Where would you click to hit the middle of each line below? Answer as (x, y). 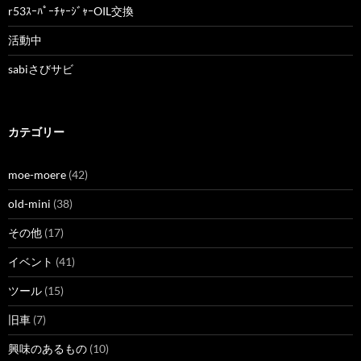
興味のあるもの (48, 349)
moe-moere (37, 175)
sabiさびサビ (41, 69)
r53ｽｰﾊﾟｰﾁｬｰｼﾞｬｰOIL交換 (71, 11)
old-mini (29, 204)
